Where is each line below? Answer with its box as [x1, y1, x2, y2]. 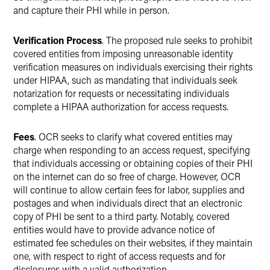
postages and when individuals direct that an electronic [13, 196, 242, 209]
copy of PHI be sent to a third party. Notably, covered [13, 210, 230, 222]
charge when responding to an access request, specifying [13, 143, 250, 156]
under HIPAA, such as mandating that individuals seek [13, 74, 237, 86]
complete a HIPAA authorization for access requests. [13, 100, 228, 113]
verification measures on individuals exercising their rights [13, 60, 253, 73]
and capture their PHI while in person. [13, 4, 169, 16]
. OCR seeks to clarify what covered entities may [34, 130, 232, 143]
